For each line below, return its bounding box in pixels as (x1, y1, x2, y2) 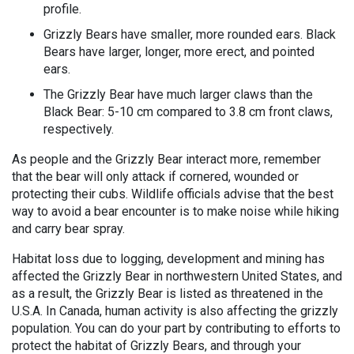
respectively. (43, 122, 114, 137)
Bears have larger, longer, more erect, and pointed (43, 44, 314, 59)
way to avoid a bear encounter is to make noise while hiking (12, 204, 339, 219)
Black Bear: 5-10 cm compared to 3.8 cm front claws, (43, 104, 333, 119)
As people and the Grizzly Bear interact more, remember (12, 152, 321, 167)
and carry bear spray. (12, 221, 125, 236)
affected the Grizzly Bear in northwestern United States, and (12, 269, 342, 284)
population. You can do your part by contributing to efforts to (12, 321, 341, 336)
